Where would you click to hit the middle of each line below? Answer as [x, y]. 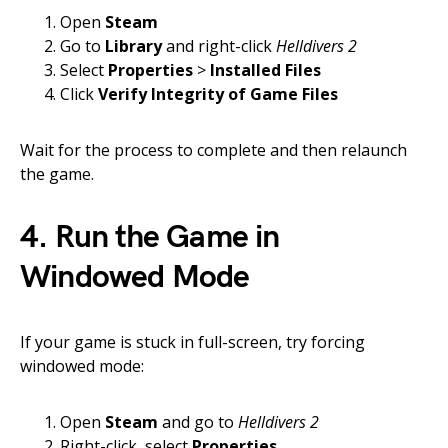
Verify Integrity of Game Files [218, 94]
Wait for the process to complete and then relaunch [213, 150]
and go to [198, 422]
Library [133, 46]
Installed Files [265, 70]
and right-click [219, 46]
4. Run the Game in [150, 237]
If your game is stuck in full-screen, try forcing [192, 342]
